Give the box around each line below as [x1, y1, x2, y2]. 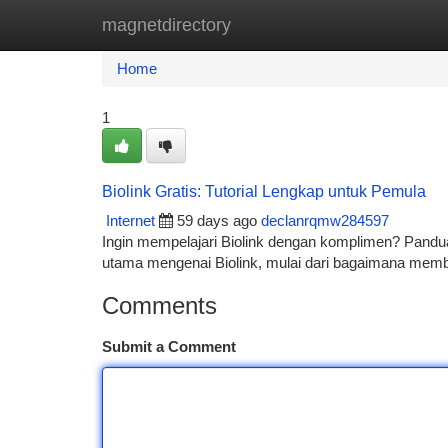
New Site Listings [202, 16, 315, 33]
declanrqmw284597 [261, 212, 389, 229]
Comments [102, 292, 217, 319]
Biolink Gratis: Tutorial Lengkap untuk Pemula [102, 183, 426, 200]
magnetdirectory [102, 15, 231, 35]
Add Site [345, 16, 400, 33]
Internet [106, 212, 155, 229]
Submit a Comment [102, 338, 236, 355]
